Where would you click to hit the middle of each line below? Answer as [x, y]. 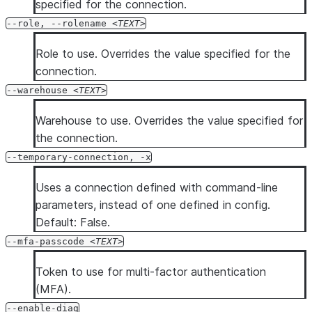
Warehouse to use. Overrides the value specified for [169, 120]
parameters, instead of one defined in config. [153, 205]
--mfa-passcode [48, 241]
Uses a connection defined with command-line [157, 187]
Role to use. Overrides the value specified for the [163, 54]
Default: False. [73, 222]
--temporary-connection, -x [79, 157]
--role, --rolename [59, 23]
